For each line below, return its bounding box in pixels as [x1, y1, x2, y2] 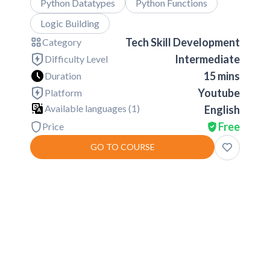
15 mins [204, 69, 240, 83]
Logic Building [40, 17, 99, 30]
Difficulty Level [45, 53, 108, 65]
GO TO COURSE [90, 142, 155, 152]
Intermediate [175, 52, 240, 66]
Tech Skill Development [125, 36, 240, 49]
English [204, 103, 240, 117]
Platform [45, 87, 82, 99]
